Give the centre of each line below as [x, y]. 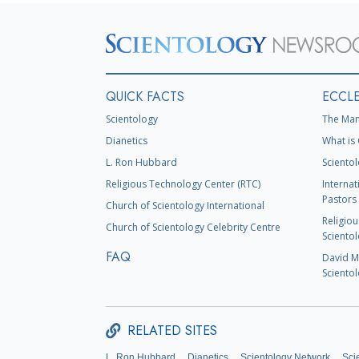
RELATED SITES [173, 331]
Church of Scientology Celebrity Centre [193, 228]
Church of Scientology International [185, 206]
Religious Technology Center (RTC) [183, 184]
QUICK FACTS [145, 97]
